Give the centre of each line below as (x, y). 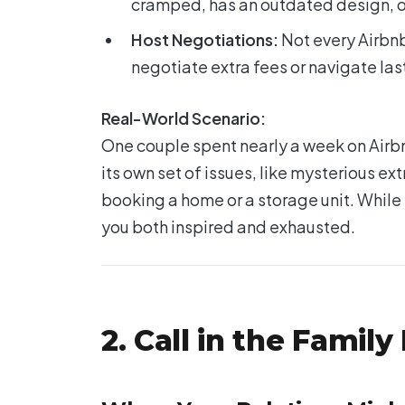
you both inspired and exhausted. (228, 226)
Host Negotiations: (205, 39)
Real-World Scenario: (184, 118)
